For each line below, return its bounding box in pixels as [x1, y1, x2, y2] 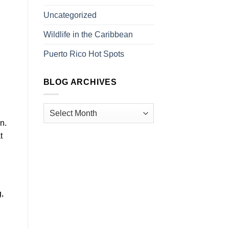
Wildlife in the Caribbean [43, 30, 133, 39]
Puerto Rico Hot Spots [43, 49, 124, 58]
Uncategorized [43, 10, 97, 19]
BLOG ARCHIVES [43, 77, 117, 86]
